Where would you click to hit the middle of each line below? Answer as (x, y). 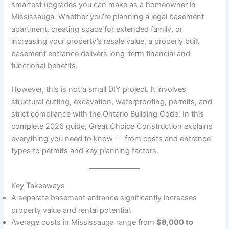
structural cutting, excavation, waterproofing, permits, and (112, 102)
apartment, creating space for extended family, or (97, 29)
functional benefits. (45, 66)
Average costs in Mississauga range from (84, 223)
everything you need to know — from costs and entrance (111, 139)
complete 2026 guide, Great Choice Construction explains (112, 127)
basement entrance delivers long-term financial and (101, 54)
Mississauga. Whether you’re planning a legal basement (108, 17)
